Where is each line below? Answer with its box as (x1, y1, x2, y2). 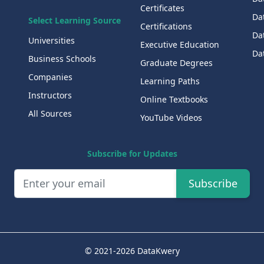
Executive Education (140, 39, 219, 51)
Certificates (140, 2, 184, 14)
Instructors (28, 90, 72, 101)
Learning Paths (140, 75, 200, 87)
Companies (28, 71, 72, 83)
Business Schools (28, 53, 96, 65)
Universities (28, 35, 75, 47)
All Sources (28, 108, 72, 120)
